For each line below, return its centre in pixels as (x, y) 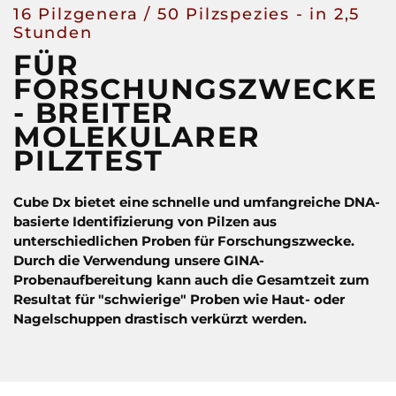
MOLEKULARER (137, 137)
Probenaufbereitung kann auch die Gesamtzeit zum (191, 280)
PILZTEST (88, 161)
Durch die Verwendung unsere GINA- (139, 261)
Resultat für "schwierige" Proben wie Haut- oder (179, 300)
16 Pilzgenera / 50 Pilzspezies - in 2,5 (187, 15)
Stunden (53, 33)
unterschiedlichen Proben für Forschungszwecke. (184, 241)
